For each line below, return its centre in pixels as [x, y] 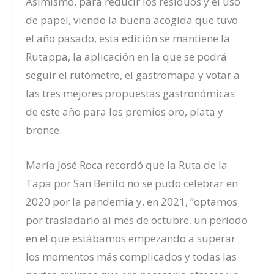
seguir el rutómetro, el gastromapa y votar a [133, 75]
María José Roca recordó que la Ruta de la [127, 165]
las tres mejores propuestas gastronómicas [131, 93]
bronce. [44, 130]
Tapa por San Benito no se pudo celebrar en [132, 183]
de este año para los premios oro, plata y [125, 111]
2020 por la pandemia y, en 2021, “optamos [132, 201]
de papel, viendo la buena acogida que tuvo [132, 20]
